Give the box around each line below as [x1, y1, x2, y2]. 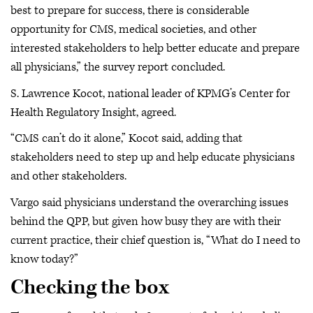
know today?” [10, 251, 78, 267]
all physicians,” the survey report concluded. [10, 59, 225, 75]
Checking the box [10, 275, 169, 300]
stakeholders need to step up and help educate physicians [10, 150, 295, 165]
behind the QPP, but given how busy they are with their [10, 213, 281, 229]
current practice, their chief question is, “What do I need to [10, 232, 300, 248]
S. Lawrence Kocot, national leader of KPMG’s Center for [10, 85, 290, 101]
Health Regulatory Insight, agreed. [10, 104, 176, 120]
